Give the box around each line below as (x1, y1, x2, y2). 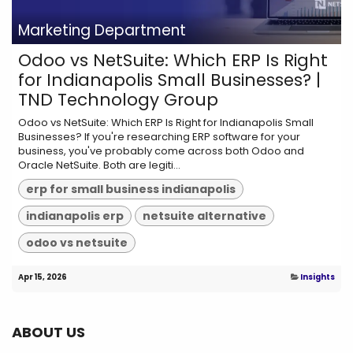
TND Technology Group (18, 87, 218, 113)
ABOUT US (12, 321, 85, 342)
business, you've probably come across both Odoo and (18, 143, 304, 159)
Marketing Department (18, 20, 186, 42)
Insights (300, 271, 335, 282)
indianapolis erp (26, 208, 124, 225)
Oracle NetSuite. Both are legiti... (18, 158, 180, 173)
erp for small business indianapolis (26, 181, 236, 198)
